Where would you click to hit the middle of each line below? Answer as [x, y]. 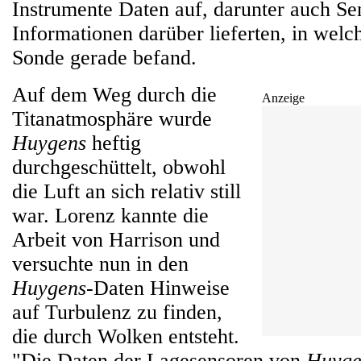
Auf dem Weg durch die [114, 95]
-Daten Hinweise [158, 288]
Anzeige [283, 98]
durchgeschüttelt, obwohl [119, 167]
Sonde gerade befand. [104, 58]
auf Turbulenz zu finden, [117, 312]
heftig [114, 143]
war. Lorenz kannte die [110, 216]
